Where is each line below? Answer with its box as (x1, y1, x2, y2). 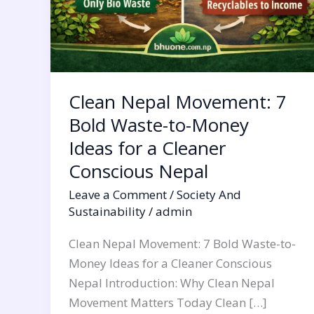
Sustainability (68, 203, 146, 219)
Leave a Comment (68, 186, 167, 203)
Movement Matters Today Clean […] (68, 294, 267, 311)
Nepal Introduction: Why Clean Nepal (68, 275, 275, 292)
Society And (176, 186, 241, 203)
